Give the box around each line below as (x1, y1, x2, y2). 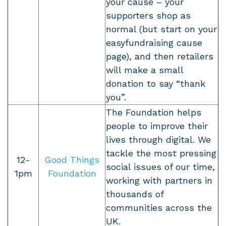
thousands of (106, 189, 163, 200)
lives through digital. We (106, 134, 211, 145)
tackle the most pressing (106, 148, 216, 159)
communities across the (106, 202, 212, 213)
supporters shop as (106, 10, 191, 21)
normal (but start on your (106, 24, 217, 35)
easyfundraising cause (106, 37, 202, 48)
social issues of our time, (106, 161, 215, 173)
